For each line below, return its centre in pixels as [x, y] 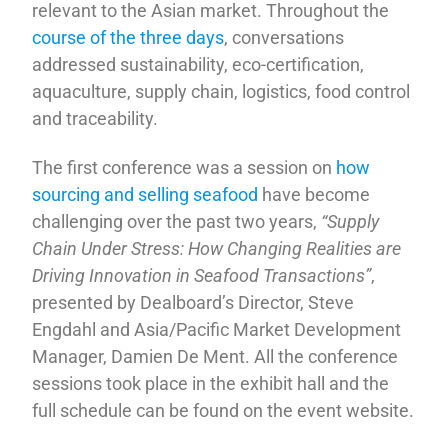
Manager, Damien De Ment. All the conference [215, 357]
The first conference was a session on [184, 168]
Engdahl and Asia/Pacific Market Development [217, 330]
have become [316, 195]
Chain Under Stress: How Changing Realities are [217, 249]
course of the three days [128, 37]
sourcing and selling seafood [147, 195]
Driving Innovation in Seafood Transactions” [202, 276]
